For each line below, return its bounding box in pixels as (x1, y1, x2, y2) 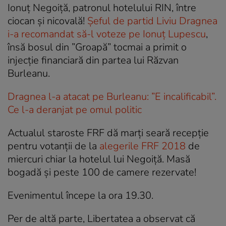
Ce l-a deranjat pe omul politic (8, 102, 142, 117)
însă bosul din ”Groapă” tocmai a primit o (8, 40, 187, 54)
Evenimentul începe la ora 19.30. (8, 188, 153, 202)
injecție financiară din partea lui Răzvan (8, 53, 179, 67)
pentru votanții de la (8, 139, 99, 153)
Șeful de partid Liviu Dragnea (87, 14, 217, 28)
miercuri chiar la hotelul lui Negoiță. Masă (8, 152, 190, 166)
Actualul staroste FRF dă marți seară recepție (8, 126, 209, 140)
